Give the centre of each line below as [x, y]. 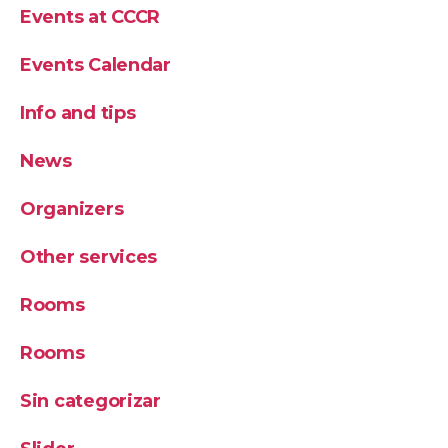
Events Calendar [95, 65]
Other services [89, 257]
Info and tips [78, 113]
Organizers [72, 209]
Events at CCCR [90, 17]
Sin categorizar [90, 401]
